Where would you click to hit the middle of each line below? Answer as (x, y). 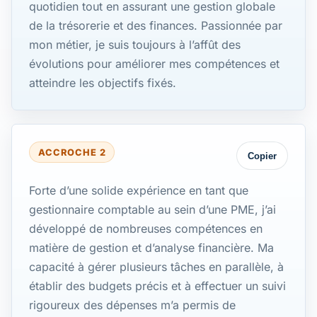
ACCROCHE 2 (72, 152)
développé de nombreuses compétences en (146, 229)
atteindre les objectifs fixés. (103, 83)
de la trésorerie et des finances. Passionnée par (156, 26)
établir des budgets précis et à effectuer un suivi (157, 286)
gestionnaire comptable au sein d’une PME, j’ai (152, 210)
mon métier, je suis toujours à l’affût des (135, 45)
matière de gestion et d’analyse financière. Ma (151, 248)
